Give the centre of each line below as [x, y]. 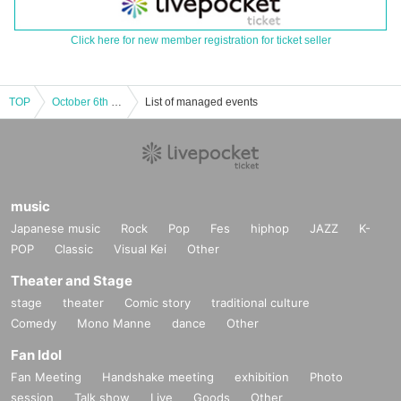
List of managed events [201, 102]
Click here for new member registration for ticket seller [200, 41]
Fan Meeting [46, 377]
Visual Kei [140, 249]
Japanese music [55, 229]
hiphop [270, 229]
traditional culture [260, 303]
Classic [74, 249]
